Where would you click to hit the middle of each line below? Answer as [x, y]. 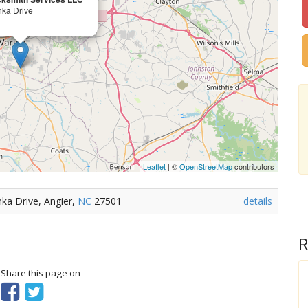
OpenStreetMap [206, 166]
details [258, 201]
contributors [254, 166]
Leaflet [155, 166]
